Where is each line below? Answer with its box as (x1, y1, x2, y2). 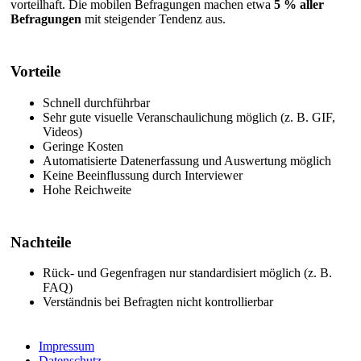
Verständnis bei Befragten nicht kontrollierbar (43, 295, 273, 309)
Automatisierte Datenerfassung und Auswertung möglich (43, 153, 331, 168)
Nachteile (10, 233, 71, 251)
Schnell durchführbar (43, 95, 150, 110)
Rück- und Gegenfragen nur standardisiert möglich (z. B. (43, 266, 332, 280)
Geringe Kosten (43, 139, 123, 153)
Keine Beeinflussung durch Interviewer (43, 168, 243, 182)
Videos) (43, 124, 82, 139)
